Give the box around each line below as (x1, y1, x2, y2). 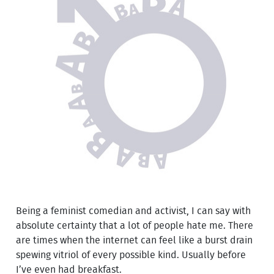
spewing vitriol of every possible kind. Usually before (16, 250, 246, 260)
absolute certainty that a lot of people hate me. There (16, 220, 254, 231)
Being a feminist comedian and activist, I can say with (16, 206, 251, 216)
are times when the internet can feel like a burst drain (16, 235, 253, 245)
